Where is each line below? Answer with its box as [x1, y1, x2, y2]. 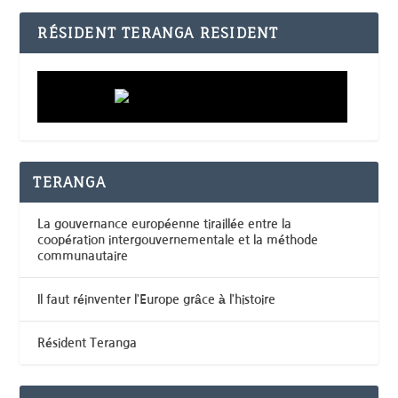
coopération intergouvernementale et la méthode [37, 233, 319, 246]
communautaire [37, 249, 129, 262]
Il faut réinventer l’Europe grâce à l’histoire [37, 292, 276, 306]
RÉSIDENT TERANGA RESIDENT [37, 23, 279, 42]
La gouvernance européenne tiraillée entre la [37, 217, 292, 230]
